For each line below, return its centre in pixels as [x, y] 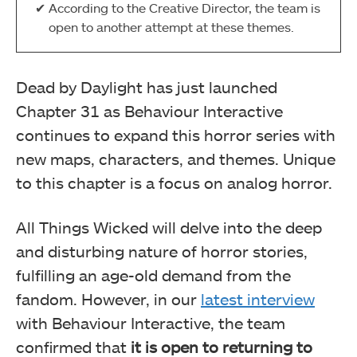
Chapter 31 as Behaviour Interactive [149, 111]
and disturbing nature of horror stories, [162, 251]
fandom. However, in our [108, 299]
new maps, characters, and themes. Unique [176, 159]
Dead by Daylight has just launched [147, 87]
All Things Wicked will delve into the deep [169, 228]
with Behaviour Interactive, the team [151, 323]
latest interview [258, 299]
